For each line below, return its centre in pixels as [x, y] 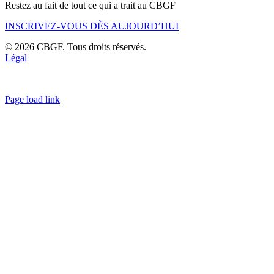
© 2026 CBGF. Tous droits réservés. [76, 47]
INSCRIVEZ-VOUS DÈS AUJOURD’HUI [92, 26]
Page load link [32, 100]
